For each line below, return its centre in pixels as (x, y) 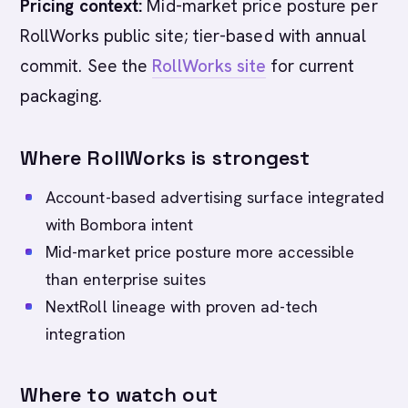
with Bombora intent (120, 224)
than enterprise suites (126, 279)
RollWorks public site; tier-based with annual (193, 36)
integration (86, 334)
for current (311, 66)
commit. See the (87, 66)
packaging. (61, 96)
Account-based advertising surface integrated (215, 197)
